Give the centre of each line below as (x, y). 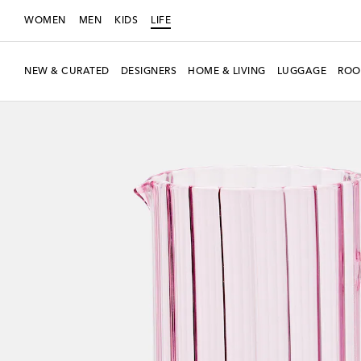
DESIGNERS (148, 71)
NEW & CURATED (67, 71)
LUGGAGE (301, 71)
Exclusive (46, 98)
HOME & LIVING (227, 71)
